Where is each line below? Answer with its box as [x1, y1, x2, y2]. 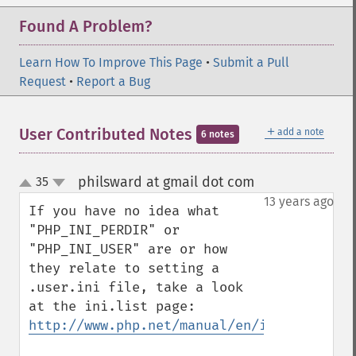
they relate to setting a [29, 260, 219, 277]
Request [19, 74, 66, 89]
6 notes [201, 129, 234, 140]
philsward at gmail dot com [77, 173, 254, 191]
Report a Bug [76, 74, 150, 89]
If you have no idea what [29, 203, 219, 219]
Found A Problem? [19, 17, 152, 36]
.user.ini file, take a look [29, 279, 243, 296]
